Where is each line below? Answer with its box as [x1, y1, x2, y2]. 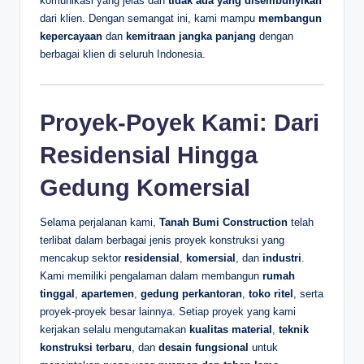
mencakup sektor [40, 251, 124, 264]
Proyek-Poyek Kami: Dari [40, 109, 319, 136]
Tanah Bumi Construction [159, 215, 288, 228]
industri [262, 251, 301, 264]
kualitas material [189, 323, 272, 336]
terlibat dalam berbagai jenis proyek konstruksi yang [40, 233, 284, 246]
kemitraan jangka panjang [126, 30, 256, 43]
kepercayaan [40, 30, 102, 43]
